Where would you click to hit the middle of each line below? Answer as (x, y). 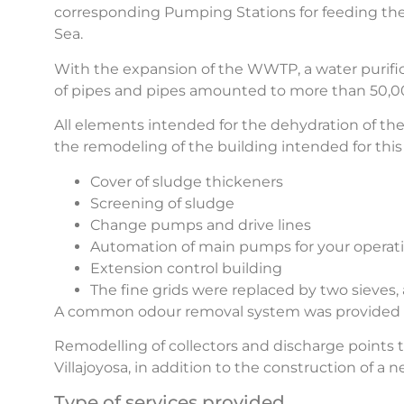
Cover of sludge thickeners (187, 181)
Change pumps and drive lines (201, 225)
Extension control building (186, 268)
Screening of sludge (162, 203)
